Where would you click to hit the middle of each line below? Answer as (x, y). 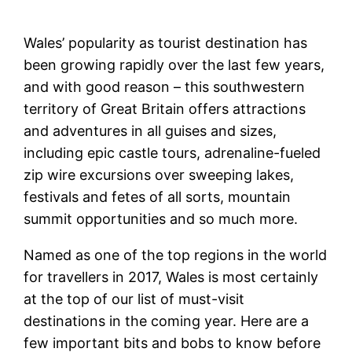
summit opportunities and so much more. (161, 218)
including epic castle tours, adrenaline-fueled (172, 152)
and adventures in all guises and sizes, (150, 130)
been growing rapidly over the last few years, (174, 64)
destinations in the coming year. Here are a (167, 321)
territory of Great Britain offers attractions (165, 108)
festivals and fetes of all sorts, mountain (158, 196)
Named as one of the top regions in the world (176, 255)
